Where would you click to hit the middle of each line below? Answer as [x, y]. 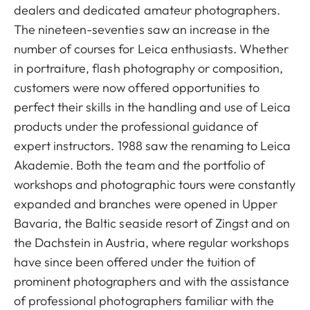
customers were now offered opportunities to [137, 88]
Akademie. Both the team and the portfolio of [140, 165]
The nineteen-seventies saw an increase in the [142, 29]
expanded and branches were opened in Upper [146, 204]
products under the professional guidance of [136, 126]
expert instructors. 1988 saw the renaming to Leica [153, 146]
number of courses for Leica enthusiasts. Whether [152, 49]
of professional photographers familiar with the [144, 301]
